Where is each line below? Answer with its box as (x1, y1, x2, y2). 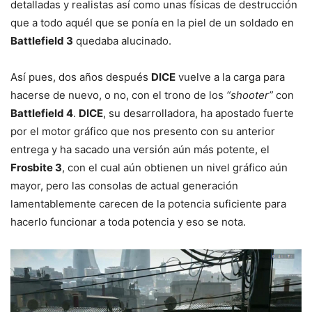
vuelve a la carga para (175, 70, 285, 84)
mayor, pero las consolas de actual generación (10, 179, 238, 193)
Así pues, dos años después (10, 70, 151, 84)
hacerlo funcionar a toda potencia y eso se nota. (10, 215, 246, 229)
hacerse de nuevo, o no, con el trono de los (10, 88, 226, 102)
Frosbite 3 (10, 161, 62, 175)
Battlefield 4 (10, 107, 73, 120)
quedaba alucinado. (73, 34, 171, 48)
